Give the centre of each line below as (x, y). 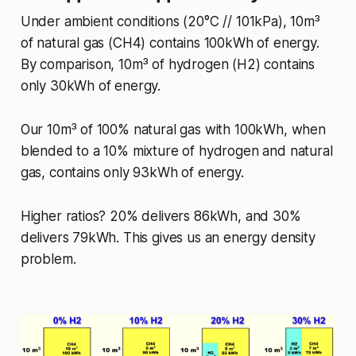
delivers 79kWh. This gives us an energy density (168, 238)
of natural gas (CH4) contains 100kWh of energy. (170, 43)
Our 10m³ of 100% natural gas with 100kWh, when (173, 130)
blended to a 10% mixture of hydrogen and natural (176, 151)
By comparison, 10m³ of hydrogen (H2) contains (168, 65)
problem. (48, 259)
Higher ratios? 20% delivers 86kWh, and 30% (161, 217)
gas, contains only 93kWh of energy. (132, 173)
